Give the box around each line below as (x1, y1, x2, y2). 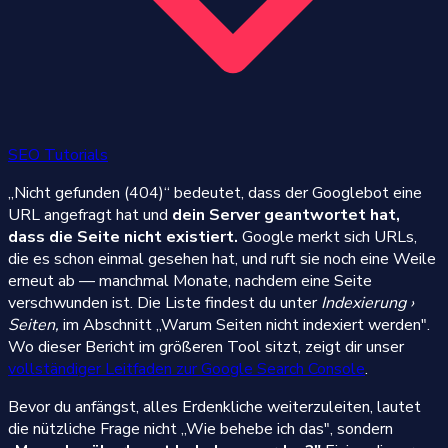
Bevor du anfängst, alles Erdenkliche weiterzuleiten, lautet (8, 395, 421, 418)
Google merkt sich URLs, (238, 225, 417, 248)
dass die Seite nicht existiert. (8, 225, 238, 248)
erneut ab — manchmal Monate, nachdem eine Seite (8, 269, 372, 292)
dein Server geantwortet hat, (172, 203, 400, 226)
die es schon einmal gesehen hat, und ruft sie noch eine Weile (8, 247, 436, 270)
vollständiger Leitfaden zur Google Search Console (8, 357, 365, 380)
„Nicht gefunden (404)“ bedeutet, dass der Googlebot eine (8, 181, 422, 204)
